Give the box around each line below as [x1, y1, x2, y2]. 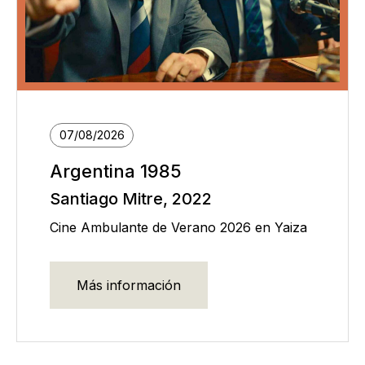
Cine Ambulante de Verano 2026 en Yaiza [50, 219, 307, 235]
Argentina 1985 [50, 161, 182, 182]
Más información [77, 277, 181, 293]
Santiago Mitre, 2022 [50, 189, 212, 209]
